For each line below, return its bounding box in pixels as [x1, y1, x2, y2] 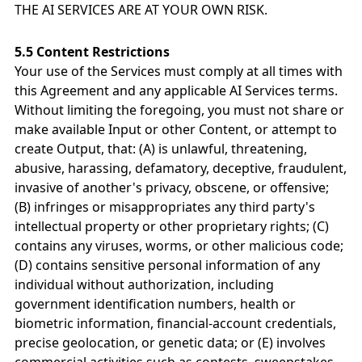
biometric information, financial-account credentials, [15, 314, 336, 332]
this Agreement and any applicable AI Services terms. [15, 82, 338, 99]
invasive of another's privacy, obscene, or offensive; [15, 179, 329, 196]
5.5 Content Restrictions [15, 43, 170, 61]
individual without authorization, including [15, 276, 274, 293]
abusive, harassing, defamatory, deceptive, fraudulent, [15, 159, 347, 177]
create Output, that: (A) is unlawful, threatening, [15, 140, 307, 158]
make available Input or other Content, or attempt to [15, 120, 337, 138]
